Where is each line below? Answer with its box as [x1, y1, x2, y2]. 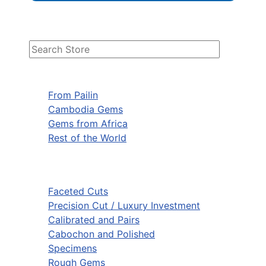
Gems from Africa [48, 117, 128, 129]
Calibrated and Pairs [48, 213, 140, 226]
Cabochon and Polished [48, 227, 155, 240]
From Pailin [48, 88, 98, 101]
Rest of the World [48, 131, 126, 144]
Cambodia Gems [48, 103, 123, 115]
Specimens [48, 242, 97, 254]
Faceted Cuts [48, 185, 108, 197]
